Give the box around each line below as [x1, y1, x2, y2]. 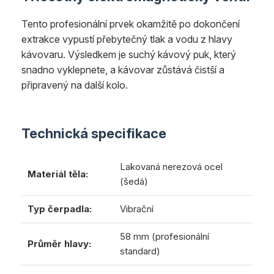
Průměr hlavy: [28, 237, 91, 250]
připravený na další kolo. [21, 78, 128, 91]
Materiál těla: [28, 168, 88, 180]
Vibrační [120, 202, 154, 215]
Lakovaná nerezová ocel [120, 160, 223, 172]
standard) [120, 245, 160, 257]
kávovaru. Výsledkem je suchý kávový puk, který [21, 48, 236, 61]
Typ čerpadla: [28, 202, 92, 215]
